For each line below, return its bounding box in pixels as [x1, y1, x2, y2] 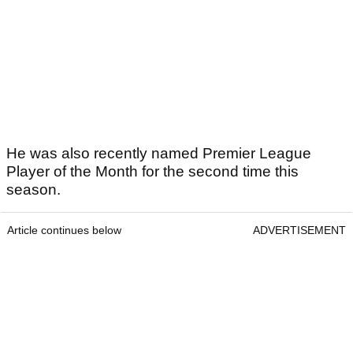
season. [6, 181, 61, 199]
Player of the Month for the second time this [6, 163, 299, 180]
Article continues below [7, 224, 121, 237]
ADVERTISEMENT [253, 224, 346, 237]
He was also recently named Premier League [6, 145, 311, 162]
